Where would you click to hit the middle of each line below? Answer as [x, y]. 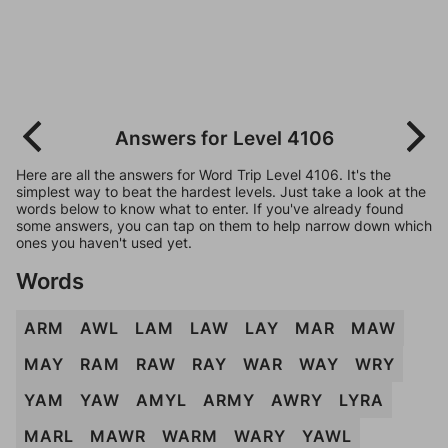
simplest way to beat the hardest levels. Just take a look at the [221, 191]
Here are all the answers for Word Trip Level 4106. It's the [203, 174]
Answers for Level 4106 [224, 138]
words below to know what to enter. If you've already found [210, 208]
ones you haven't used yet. [104, 242]
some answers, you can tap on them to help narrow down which [224, 225]
